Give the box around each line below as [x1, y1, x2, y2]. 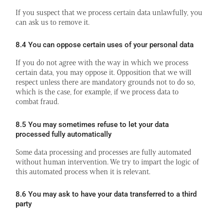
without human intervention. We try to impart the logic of [16, 157, 199, 166]
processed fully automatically [16, 129, 111, 139]
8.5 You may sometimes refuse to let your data [16, 120, 169, 129]
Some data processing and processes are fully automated [16, 147, 191, 157]
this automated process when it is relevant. [16, 166, 150, 176]
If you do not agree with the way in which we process [16, 58, 188, 68]
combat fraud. [16, 97, 59, 107]
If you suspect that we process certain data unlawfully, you [16, 8, 202, 17]
